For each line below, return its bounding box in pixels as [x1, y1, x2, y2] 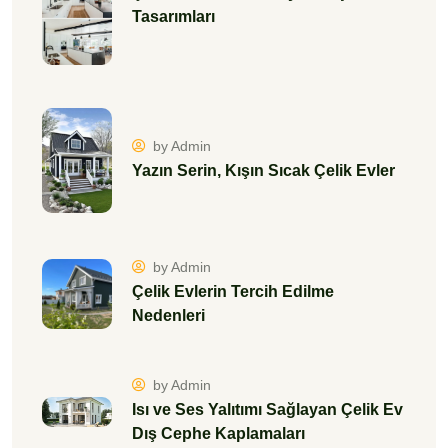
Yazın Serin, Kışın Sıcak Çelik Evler [132, 162, 395, 180]
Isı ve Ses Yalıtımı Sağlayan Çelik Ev [132, 401, 403, 419]
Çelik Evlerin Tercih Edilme [132, 283, 334, 301]
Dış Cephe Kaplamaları [132, 425, 305, 443]
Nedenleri [132, 307, 205, 325]
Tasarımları [132, 8, 215, 25]
